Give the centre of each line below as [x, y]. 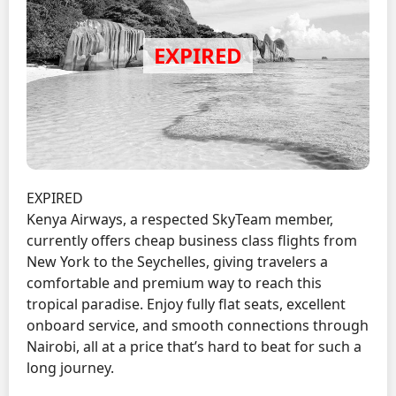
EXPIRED [55, 198]
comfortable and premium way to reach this [174, 282]
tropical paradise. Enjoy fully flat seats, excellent [186, 304]
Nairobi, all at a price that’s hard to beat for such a [194, 346]
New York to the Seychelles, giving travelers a [177, 261]
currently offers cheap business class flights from [192, 240]
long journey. [70, 367]
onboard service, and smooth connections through [198, 325]
